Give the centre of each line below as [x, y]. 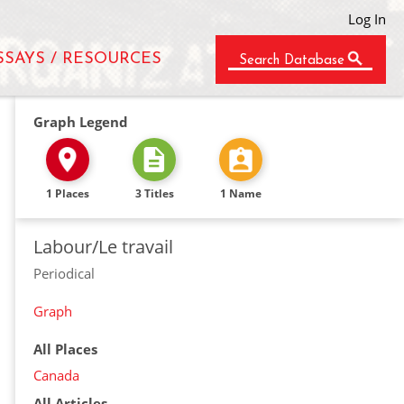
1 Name [241, 193]
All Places [65, 349]
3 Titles [154, 193]
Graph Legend [81, 122]
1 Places [68, 193]
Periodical [64, 273]
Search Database [292, 61]
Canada [56, 375]
